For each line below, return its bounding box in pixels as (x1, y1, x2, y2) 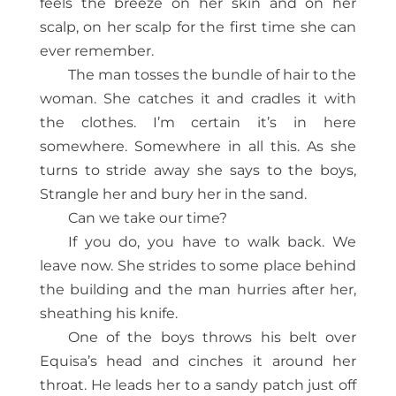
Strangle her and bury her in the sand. (39, 186, 307, 203)
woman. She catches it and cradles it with (39, 90, 357, 108)
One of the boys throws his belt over (67, 329, 357, 346)
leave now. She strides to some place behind (39, 257, 357, 275)
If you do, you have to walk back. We (67, 233, 357, 251)
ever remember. (39, 42, 154, 60)
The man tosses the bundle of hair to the (67, 66, 357, 84)
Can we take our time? (67, 209, 227, 227)
